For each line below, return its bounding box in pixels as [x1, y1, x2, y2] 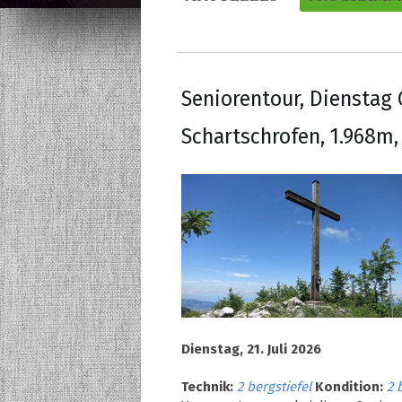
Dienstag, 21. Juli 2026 [181, 340, 321, 357]
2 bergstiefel [237, 378, 311, 395]
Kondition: [315, 378, 383, 395]
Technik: [181, 378, 233, 395]
